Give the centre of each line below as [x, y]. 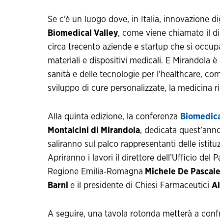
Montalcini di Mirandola [94, 131]
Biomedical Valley [83, 34]
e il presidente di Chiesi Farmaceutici [141, 186]
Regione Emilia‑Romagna [95, 172]
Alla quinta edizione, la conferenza [114, 117]
